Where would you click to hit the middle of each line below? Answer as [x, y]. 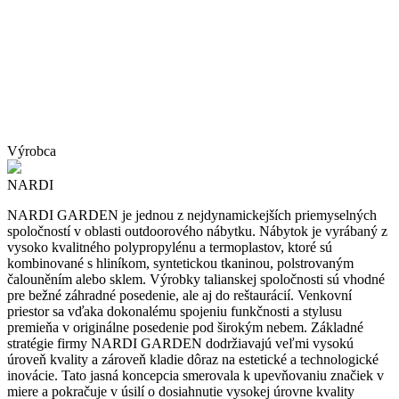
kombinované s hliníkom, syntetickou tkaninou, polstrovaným [180, 263]
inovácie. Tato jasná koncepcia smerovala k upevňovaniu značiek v [195, 375]
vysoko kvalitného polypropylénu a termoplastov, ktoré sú [170, 247]
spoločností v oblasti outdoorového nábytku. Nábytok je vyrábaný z [197, 231]
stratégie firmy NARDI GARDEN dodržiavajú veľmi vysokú [180, 343]
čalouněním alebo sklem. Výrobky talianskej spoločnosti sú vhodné [196, 279]
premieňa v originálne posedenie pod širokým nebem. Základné [185, 327]
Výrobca [32, 151]
